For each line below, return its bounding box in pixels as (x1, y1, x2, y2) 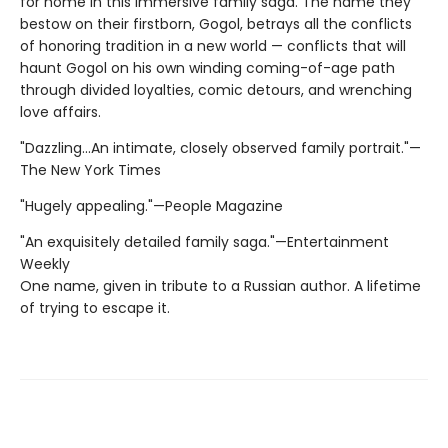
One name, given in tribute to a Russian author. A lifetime (20, 275, 421, 296)
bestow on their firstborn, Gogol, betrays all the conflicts (20, 13, 412, 34)
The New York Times (20, 159, 161, 180)
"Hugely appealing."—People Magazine (20, 195, 283, 216)
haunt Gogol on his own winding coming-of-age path (20, 57, 395, 78)
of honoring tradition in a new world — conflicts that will (20, 35, 406, 56)
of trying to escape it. (20, 297, 170, 318)
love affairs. (20, 101, 101, 122)
